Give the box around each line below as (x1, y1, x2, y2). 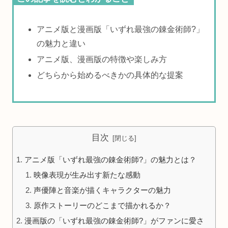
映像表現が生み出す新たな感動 (34, 170, 141, 179)
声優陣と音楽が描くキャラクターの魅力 (34, 185, 172, 194)
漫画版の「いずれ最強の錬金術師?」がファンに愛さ (24, 216, 205, 225)
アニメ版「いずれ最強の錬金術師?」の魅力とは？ (24, 155, 197, 164)
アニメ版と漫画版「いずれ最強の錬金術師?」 (37, 24, 205, 34)
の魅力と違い (37, 39, 86, 48)
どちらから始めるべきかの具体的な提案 (37, 71, 184, 80)
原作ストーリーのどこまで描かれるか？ (34, 201, 172, 210)
